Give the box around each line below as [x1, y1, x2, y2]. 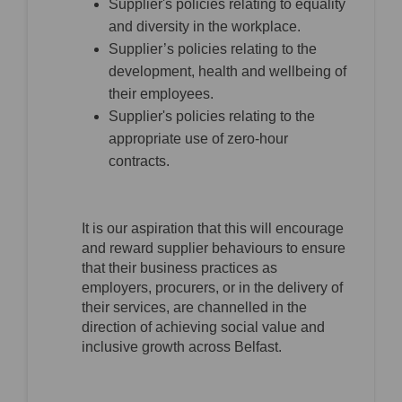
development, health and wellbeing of [109, 64, 346, 80]
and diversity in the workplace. [109, 19, 301, 35]
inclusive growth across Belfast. [82, 339, 282, 355]
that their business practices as [82, 260, 277, 276]
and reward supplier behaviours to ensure [82, 240, 345, 257]
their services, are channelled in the [82, 300, 307, 316]
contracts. [109, 153, 170, 170]
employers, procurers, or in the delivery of [82, 280, 343, 296]
